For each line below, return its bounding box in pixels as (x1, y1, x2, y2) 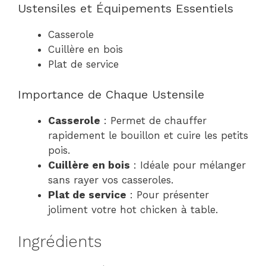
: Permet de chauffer (100, 114, 207, 126)
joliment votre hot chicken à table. (48, 203, 218, 216)
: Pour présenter (126, 188, 209, 201)
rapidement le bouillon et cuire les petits (48, 129, 248, 141)
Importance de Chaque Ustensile (18, 87, 204, 102)
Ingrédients (18, 232, 102, 251)
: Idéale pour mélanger (130, 159, 246, 171)
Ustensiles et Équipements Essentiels (18, 1, 233, 15)
